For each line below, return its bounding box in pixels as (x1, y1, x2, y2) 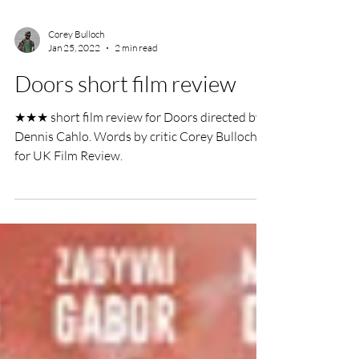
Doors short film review (14, 102, 236, 129)
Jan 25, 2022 (48, 74, 100, 86)
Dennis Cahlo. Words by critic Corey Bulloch (14, 160, 257, 176)
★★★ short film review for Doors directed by (14, 141, 262, 157)
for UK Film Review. (14, 179, 123, 196)
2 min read (115, 74, 158, 86)
